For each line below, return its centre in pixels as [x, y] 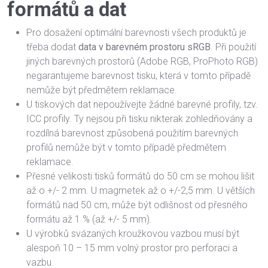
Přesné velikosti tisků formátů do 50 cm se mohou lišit [140, 176]
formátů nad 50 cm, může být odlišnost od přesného [137, 205]
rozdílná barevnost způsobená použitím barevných [132, 133]
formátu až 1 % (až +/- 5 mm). [89, 219]
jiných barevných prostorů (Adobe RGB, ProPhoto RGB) [142, 61]
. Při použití [233, 47]
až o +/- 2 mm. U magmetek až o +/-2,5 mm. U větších [141, 191]
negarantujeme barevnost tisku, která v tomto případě [138, 76]
